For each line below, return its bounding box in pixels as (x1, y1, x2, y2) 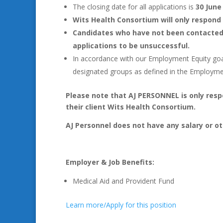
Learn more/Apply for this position (66, 200, 176, 210)
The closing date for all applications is (73, 2, 194, 11)
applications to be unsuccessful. (73, 41, 190, 50)
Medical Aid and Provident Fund (73, 176, 174, 186)
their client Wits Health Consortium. (66, 102, 196, 111)
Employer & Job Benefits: (66, 157, 154, 167)
